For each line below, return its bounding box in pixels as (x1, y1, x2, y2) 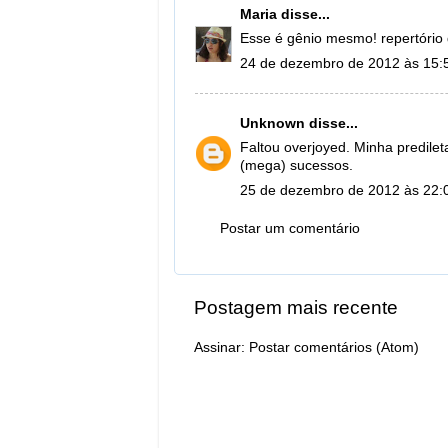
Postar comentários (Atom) (249, 340, 419, 356)
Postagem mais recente (194, 296, 398, 318)
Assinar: (194, 340, 249, 356)
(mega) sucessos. (240, 158, 353, 174)
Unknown (240, 115, 305, 131)
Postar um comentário (220, 221, 360, 237)
